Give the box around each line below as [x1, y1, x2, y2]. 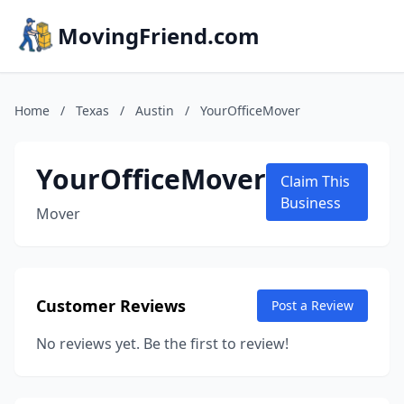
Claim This [280, 171, 350, 191]
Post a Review [271, 297, 353, 314]
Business [280, 193, 341, 213]
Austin [135, 102, 174, 119]
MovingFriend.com [58, 21, 260, 50]
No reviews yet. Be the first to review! [36, 334, 289, 353]
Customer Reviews [36, 295, 186, 317]
